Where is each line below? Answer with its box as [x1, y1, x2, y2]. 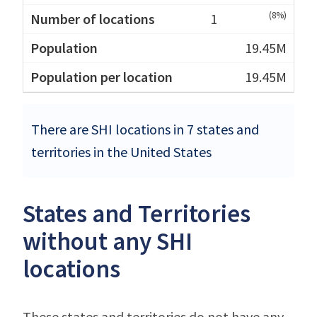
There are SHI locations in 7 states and [31, 120, 259, 138]
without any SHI [23, 225, 192, 257]
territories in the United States [31, 142, 212, 161]
